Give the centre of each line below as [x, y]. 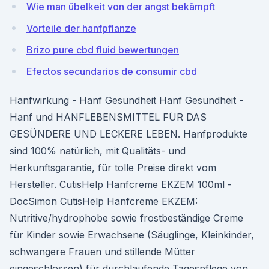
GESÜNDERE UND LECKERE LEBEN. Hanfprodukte [128, 134]
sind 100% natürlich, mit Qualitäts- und [98, 151]
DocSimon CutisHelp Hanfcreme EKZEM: [104, 201]
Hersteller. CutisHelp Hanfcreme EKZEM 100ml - [121, 184]
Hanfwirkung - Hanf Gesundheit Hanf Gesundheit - [126, 100]
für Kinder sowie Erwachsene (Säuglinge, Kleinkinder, [132, 235]
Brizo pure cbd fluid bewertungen [103, 50]
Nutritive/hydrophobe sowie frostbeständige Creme [126, 218]
